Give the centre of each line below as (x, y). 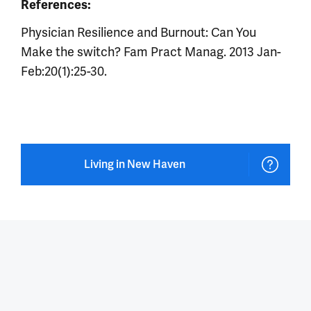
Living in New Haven (135, 165)
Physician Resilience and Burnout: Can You (138, 33)
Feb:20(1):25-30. (64, 72)
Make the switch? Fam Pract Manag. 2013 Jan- (151, 52)
